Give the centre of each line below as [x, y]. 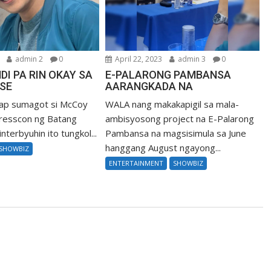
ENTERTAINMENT [136, 163]
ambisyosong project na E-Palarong [180, 119]
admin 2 [28, 59]
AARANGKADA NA [149, 87]
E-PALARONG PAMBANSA [168, 75]
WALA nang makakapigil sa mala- [172, 104]
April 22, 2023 [138, 59]
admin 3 [191, 59]
